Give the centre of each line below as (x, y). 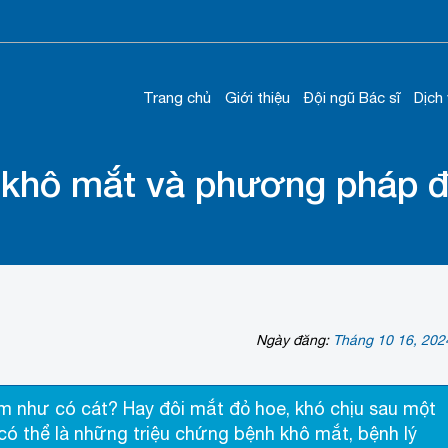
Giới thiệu (257, 97)
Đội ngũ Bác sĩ (352, 97)
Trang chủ (177, 97)
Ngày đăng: (294, 340)
